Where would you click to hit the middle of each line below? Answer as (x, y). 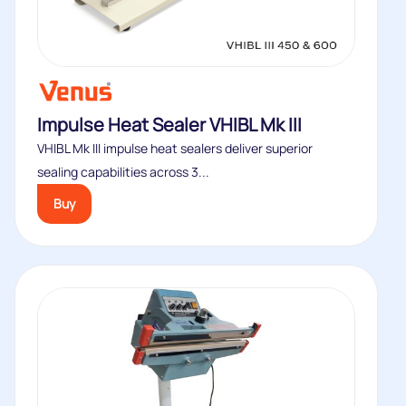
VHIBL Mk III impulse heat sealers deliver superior (175, 148)
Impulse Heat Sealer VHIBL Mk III (169, 125)
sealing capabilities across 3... (123, 172)
